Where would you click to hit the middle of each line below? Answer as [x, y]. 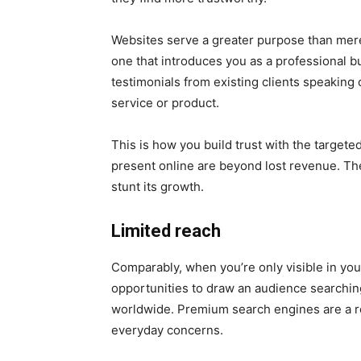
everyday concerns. [167, 330]
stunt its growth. [158, 186]
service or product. [165, 102]
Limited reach [166, 230]
